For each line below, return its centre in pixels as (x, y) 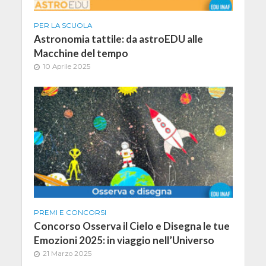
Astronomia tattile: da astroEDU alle (118, 39)
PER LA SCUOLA (63, 25)
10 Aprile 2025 (66, 66)
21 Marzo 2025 (67, 254)
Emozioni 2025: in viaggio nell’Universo (124, 240)
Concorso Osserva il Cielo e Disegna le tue (132, 226)
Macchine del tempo (81, 53)
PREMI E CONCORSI (70, 213)
